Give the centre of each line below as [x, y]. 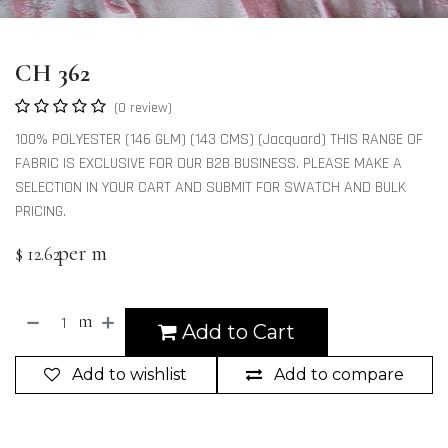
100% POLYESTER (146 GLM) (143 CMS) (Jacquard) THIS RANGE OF [219, 139]
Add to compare [338, 374]
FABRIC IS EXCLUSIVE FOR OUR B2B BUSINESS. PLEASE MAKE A [208, 163]
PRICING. [40, 211]
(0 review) [143, 108]
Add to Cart [236, 332]
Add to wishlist [130, 374]
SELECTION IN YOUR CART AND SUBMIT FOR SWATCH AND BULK [210, 187]
